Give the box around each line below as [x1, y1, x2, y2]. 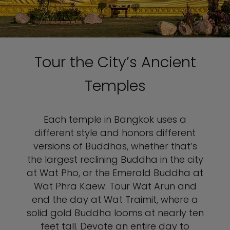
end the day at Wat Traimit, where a [32, 193, 198, 206]
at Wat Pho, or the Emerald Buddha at [27, 166, 203, 179]
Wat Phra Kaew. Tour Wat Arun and [33, 180, 197, 193]
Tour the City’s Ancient [34, 52, 196, 72]
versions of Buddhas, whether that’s [33, 140, 197, 152]
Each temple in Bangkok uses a [44, 113, 186, 126]
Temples [84, 75, 146, 96]
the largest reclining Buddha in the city [27, 153, 203, 166]
